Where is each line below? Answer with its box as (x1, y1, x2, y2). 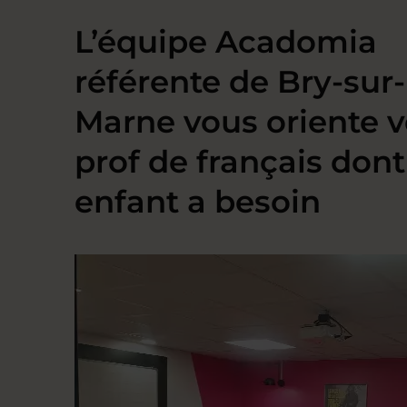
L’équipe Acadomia (74, 23, 377, 61)
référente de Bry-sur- (74, 63, 405, 101)
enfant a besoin (74, 183, 321, 221)
